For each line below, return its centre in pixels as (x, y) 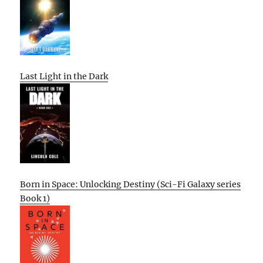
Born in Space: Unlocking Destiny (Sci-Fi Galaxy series (131, 185)
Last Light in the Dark (64, 77)
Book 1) (35, 199)
